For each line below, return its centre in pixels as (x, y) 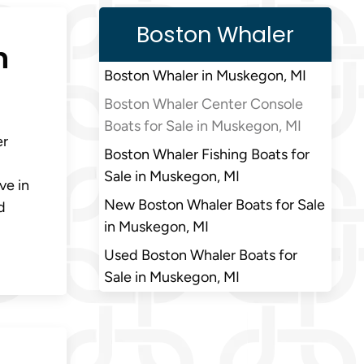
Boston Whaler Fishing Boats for (207, 155)
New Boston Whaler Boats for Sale (214, 205)
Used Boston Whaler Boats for (201, 256)
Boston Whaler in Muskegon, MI (205, 76)
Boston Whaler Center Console (204, 104)
